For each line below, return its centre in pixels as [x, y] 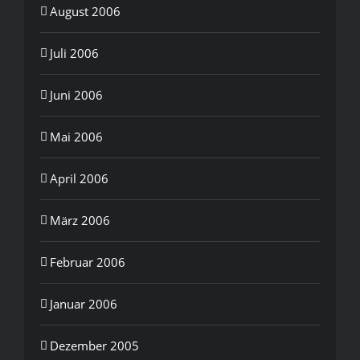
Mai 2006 [76, 136]
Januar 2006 [84, 303]
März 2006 [80, 220]
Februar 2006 [88, 262]
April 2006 [79, 178]
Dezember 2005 [94, 345]
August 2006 [85, 11]
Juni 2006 [76, 94]
